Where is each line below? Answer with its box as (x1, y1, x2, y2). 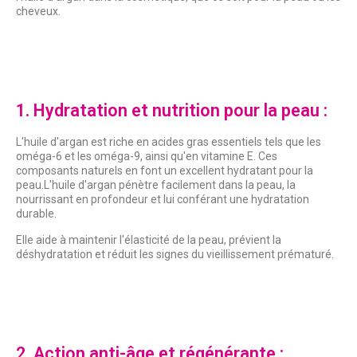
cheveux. (16, 5, 61, 18)
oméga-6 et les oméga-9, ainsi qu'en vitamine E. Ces (16, 150, 277, 163)
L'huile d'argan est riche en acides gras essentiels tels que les (16, 135, 321, 149)
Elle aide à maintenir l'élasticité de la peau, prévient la (16, 233, 281, 247)
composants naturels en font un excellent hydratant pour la (16, 164, 313, 178)
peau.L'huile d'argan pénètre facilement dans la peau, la (16, 178, 296, 192)
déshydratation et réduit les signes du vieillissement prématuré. (16, 248, 334, 261)
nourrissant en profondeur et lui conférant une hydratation (16, 193, 309, 206)
